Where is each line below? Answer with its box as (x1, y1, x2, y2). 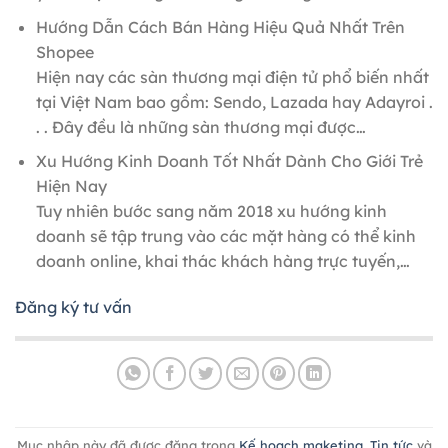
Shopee (35, 41, 94, 62)
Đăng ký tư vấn (15, 297, 132, 318)
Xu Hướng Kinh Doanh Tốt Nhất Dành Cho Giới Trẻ (35, 151, 423, 172)
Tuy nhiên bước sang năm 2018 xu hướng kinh (35, 201, 387, 222)
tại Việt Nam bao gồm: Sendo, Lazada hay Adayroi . (35, 91, 433, 112)
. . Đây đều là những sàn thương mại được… (35, 116, 366, 137)
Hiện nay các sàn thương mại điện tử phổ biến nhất (35, 66, 429, 87)
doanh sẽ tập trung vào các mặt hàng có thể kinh (35, 226, 416, 247)
